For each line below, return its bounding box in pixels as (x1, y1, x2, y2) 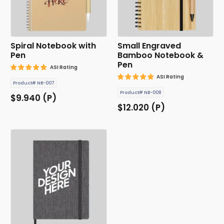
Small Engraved (117, 40, 181, 52)
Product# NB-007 (13, 80, 54, 86)
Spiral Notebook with (10, 40, 96, 52)
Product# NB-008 (119, 89, 161, 96)
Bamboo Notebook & (117, 49, 203, 61)
